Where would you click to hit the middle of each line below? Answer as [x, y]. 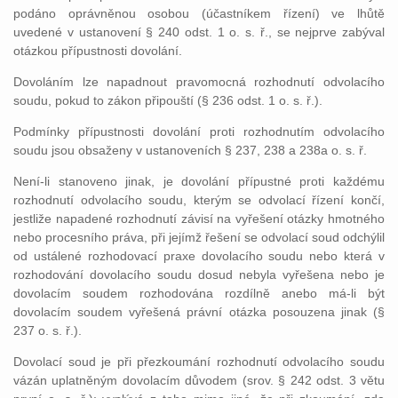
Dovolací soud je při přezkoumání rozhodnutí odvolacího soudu [199, 362]
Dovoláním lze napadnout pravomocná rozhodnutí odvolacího [199, 82]
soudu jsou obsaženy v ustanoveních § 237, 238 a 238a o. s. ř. [190, 150]
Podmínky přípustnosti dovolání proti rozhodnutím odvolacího [199, 131]
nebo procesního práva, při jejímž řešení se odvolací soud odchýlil [199, 237]
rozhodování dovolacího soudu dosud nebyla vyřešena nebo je [199, 275]
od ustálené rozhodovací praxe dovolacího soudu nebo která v [199, 256]
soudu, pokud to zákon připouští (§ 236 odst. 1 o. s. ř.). [168, 100]
